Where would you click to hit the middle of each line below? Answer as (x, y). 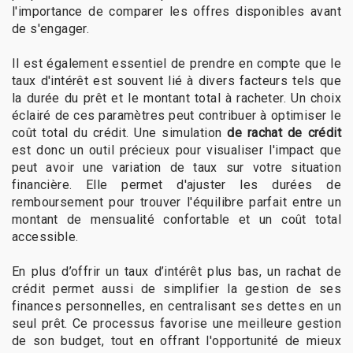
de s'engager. (51, 28)
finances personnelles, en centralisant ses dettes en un (176, 306)
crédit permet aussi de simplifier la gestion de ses (176, 288)
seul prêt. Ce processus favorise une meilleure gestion (176, 323)
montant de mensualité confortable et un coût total (176, 219)
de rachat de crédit (284, 132)
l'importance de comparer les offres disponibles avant (176, 11)
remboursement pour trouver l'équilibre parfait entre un (176, 202)
